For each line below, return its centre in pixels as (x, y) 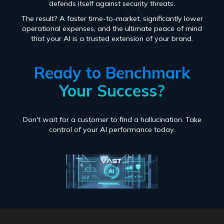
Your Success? (112, 90)
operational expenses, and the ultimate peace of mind (112, 28)
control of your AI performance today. (112, 129)
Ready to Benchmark (112, 72)
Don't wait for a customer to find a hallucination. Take (112, 119)
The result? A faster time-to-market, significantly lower (112, 18)
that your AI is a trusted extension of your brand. (112, 38)
